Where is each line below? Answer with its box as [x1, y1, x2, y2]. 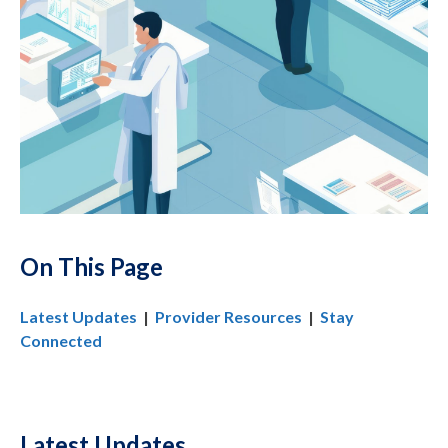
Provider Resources [155, 307, 302, 327]
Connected [20, 331, 102, 351]
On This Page [20, 252, 163, 282]
